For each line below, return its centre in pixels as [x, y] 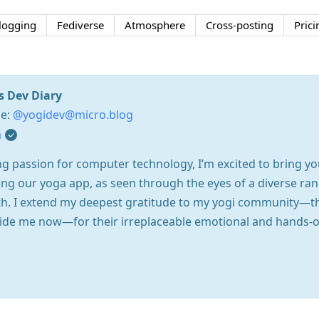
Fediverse [80, 25]
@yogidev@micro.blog [73, 115]
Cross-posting [239, 25]
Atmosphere [155, 25]
